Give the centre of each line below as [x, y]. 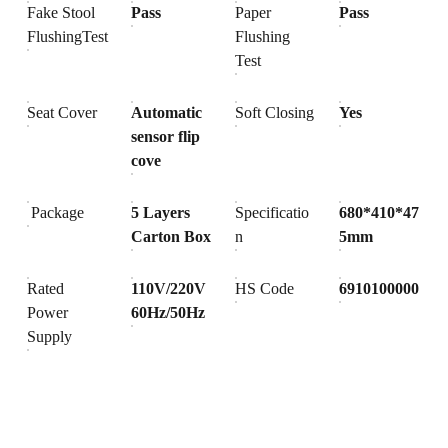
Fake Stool [61, 12]
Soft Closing [275, 112]
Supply [50, 336]
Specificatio [272, 212]
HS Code [265, 288]
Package [56, 212]
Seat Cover [62, 112]
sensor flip [166, 136]
